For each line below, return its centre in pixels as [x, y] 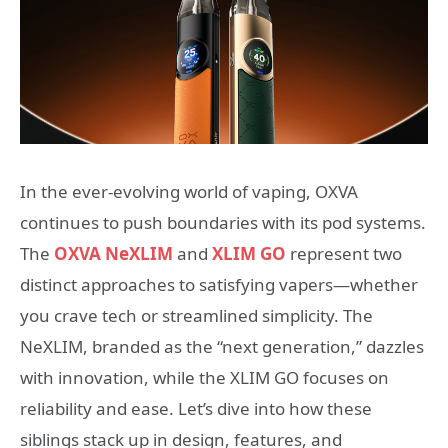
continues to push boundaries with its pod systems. [223, 222]
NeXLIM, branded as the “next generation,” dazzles [222, 346]
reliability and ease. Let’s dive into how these [196, 408]
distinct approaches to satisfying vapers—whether [219, 284]
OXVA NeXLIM [113, 253]
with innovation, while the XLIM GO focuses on [204, 377]
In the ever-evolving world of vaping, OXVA [189, 191]
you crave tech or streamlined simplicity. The [196, 315]
